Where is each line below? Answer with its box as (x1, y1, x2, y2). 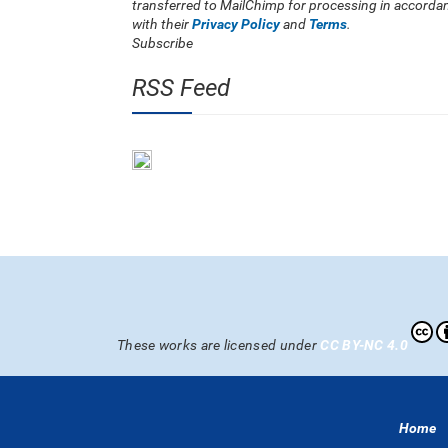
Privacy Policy (192, 16, 280, 32)
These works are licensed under (117, 337, 317, 353)
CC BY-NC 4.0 (320, 337, 408, 353)
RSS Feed (132, 74, 230, 102)
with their (132, 16, 192, 32)
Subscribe (132, 35, 193, 51)
